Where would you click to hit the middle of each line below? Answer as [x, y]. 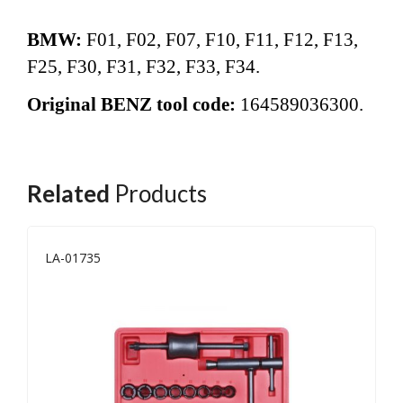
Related [68, 193]
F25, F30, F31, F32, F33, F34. [146, 66]
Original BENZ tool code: [134, 104]
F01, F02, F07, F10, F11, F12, [205, 39]
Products [158, 193]
